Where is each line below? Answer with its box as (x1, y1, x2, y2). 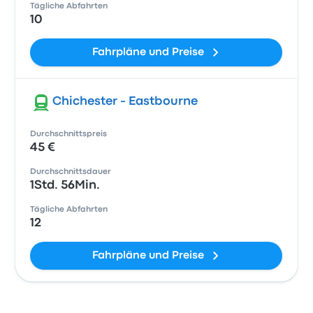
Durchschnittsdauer (30, 168, 112, 175)
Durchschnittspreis (30, 131, 108, 138)
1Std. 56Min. (30, 180, 101, 191)
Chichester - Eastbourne (52, 96, 198, 107)
